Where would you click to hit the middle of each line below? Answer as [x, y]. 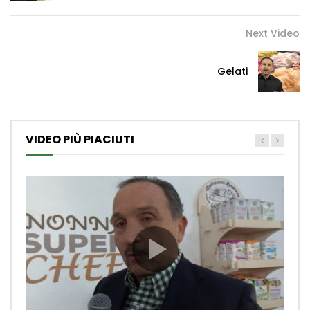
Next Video [273, 34]
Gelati [232, 72]
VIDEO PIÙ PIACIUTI [80, 140]
